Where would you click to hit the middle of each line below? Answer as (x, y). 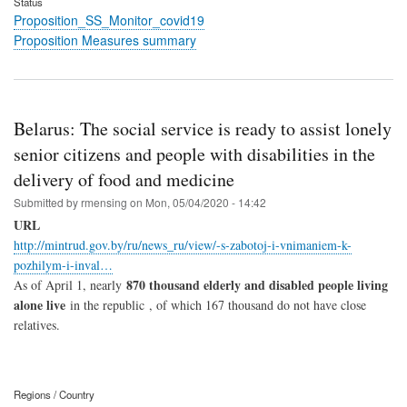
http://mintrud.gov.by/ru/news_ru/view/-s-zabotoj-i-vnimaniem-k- (183, 245)
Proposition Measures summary (105, 40)
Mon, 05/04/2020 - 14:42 (206, 203)
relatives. (37, 325)
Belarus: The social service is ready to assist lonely (203, 129)
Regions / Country (54, 394)
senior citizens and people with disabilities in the (194, 154)
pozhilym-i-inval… (63, 265)
